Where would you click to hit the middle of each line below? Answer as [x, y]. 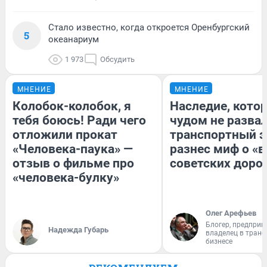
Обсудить [117, 59]
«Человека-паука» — [73, 149]
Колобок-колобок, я [72, 106]
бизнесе [219, 241]
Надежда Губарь [78, 229]
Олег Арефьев [231, 213]
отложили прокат [65, 134]
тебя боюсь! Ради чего [79, 120]
